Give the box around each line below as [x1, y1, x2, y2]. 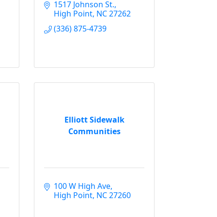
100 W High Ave [54, 181, 110, 191]
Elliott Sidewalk [64, 114, 124, 125]
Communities [68, 125, 121, 137]
